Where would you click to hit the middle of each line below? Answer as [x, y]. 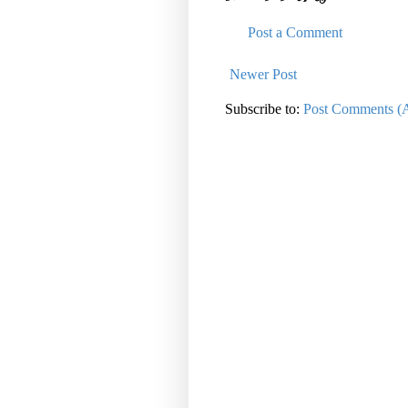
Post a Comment [295, 33]
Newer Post [263, 75]
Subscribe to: [264, 109]
